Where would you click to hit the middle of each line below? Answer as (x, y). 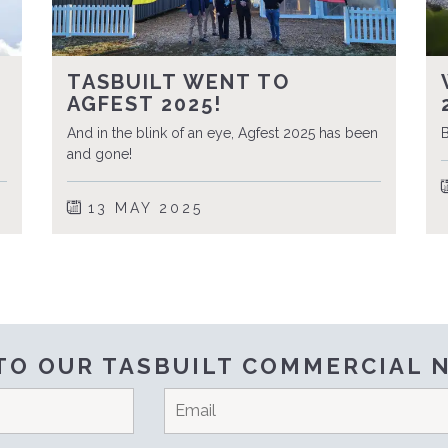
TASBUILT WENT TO (179, 82)
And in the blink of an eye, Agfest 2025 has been (223, 133)
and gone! (100, 154)
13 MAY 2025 (142, 208)
